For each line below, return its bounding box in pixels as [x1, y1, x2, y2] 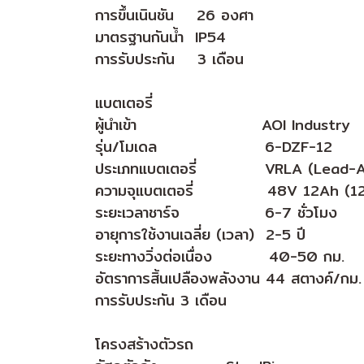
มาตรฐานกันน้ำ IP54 [95, 25, 226, 50]
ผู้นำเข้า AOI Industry [95, 113, 350, 137]
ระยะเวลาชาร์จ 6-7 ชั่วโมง [95, 201, 337, 225]
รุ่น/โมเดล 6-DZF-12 [95, 135, 332, 159]
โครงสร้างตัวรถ [95, 332, 193, 357]
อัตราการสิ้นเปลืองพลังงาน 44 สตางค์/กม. [95, 266, 362, 291]
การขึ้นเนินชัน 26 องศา [95, 3, 253, 28]
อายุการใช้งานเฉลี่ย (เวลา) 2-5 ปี [95, 223, 305, 247]
